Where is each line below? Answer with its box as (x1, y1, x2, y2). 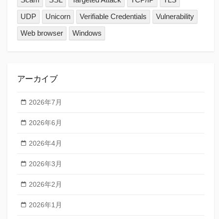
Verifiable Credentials (80, 12, 147, 21)
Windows (72, 29, 102, 38)
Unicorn (45, 12, 71, 21)
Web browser (21, 29, 64, 38)
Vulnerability (156, 12, 195, 21)
